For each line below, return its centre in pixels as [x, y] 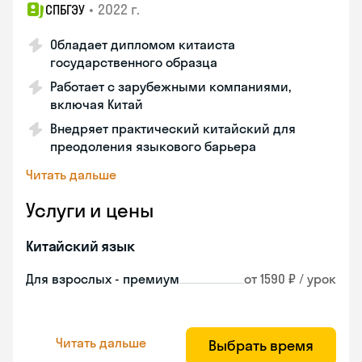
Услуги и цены [90, 210]
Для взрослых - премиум [103, 279]
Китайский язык [80, 246]
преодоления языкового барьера [153, 146]
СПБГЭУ [65, 10]
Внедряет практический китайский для [173, 128]
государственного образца [134, 62]
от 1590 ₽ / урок [290, 279]
